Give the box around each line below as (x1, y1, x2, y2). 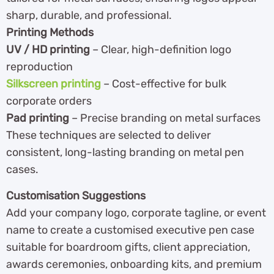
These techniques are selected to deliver (6, 128, 211, 143)
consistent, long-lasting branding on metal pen (6, 146, 244, 160)
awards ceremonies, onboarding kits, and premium (6, 257, 262, 271)
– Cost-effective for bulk (101, 77, 226, 91)
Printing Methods (6, 26, 94, 40)
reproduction (6, 60, 73, 74)
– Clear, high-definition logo (90, 43, 231, 57)
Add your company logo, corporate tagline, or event (6, 206, 266, 220)
